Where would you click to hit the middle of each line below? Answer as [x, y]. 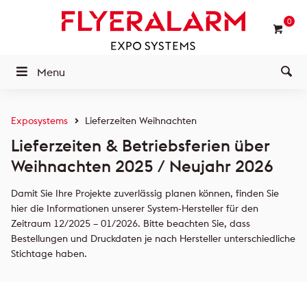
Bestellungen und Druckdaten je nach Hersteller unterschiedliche [153, 238]
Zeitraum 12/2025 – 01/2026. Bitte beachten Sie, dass [131, 223]
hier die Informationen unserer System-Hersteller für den [135, 208]
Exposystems [39, 121]
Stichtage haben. [49, 254]
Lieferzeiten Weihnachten [141, 121]
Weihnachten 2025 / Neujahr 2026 [142, 166]
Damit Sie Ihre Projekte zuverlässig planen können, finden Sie [145, 193]
